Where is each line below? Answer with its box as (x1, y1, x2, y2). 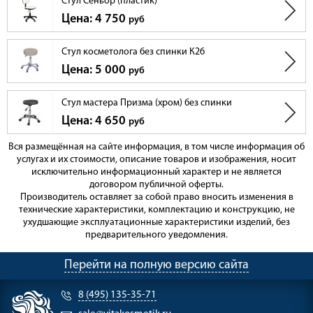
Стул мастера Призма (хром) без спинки (61, 98, 232, 109)
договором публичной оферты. (89, 180, 224, 191)
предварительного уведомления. (85, 230, 228, 241)
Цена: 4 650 (61, 115, 129, 129)
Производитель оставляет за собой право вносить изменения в (20, 192, 293, 203)
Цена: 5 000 (61, 64, 129, 78)
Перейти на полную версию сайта (64, 259, 249, 272)
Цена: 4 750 (61, 13, 129, 27)
